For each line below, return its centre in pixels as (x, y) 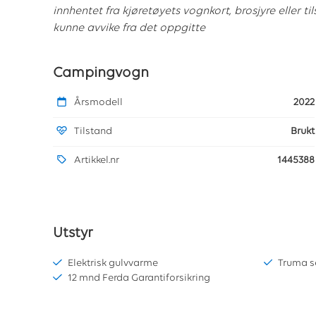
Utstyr (73, 233)
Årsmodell (98, 103)
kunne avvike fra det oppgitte (129, 29)
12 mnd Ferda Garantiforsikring (139, 279)
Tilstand (93, 132)
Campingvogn (101, 73)
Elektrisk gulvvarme (113, 264)
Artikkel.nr (97, 161)
